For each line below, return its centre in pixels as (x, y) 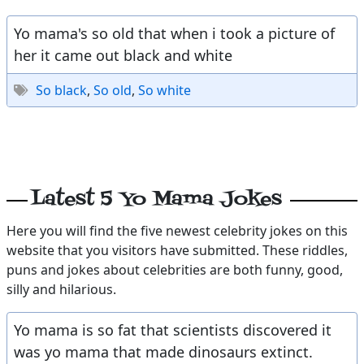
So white (165, 90)
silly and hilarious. (61, 289)
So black (61, 90)
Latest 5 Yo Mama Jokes (156, 199)
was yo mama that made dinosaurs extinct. (163, 352)
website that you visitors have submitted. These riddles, (177, 250)
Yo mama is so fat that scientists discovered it (173, 330)
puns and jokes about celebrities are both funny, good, (175, 270)
